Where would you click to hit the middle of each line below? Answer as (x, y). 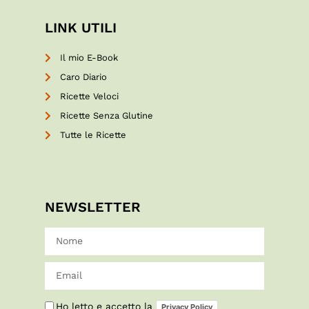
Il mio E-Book (89, 58)
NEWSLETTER (92, 207)
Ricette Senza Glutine (107, 116)
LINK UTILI (80, 28)
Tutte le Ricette (93, 135)
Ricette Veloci (90, 97)
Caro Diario (84, 77)
